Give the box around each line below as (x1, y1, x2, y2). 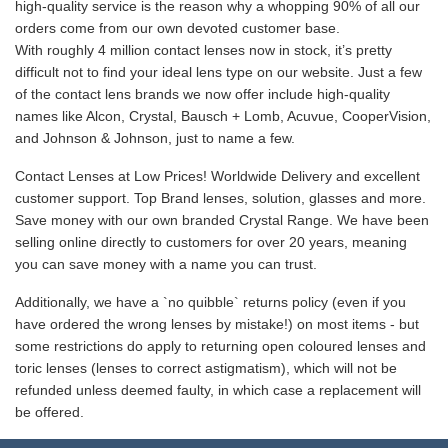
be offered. (15, 404, 84, 420)
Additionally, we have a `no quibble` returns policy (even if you (15, 294, 406, 310)
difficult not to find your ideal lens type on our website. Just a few (15, 64, 422, 80)
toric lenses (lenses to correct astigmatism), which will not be (15, 360, 397, 376)
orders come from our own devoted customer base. (15, 20, 340, 36)
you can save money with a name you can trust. (15, 256, 317, 272)
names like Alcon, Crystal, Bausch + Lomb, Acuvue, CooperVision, (15, 108, 431, 124)
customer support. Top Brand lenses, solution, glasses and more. (15, 190, 426, 206)
